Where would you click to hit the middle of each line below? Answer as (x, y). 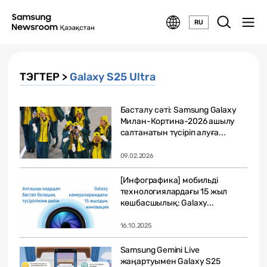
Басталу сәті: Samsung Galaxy (178, 110)
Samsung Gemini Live (160, 250)
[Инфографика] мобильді (169, 180)
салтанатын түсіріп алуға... (173, 133)
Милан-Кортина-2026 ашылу (178, 121)
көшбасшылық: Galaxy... (167, 203)
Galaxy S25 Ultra (113, 77)
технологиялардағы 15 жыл (174, 191)
